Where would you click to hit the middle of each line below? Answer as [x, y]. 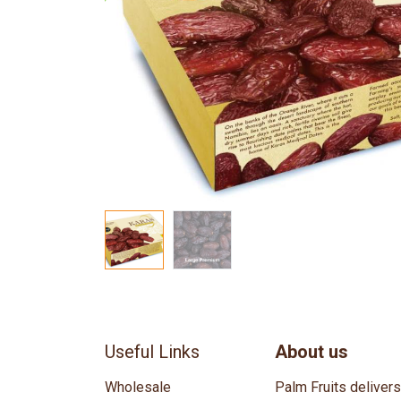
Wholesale [138, 388]
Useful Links [152, 352]
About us [311, 352]
